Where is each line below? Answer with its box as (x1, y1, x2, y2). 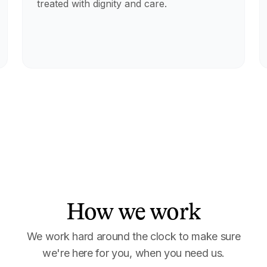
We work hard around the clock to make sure (26, 230, 241, 243)
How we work (66, 198, 201, 225)
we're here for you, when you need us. (42, 247, 225, 259)
